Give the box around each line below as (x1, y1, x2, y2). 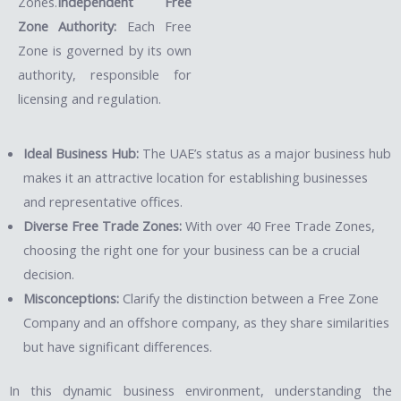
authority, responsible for (18, 64, 192, 83)
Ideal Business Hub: (23, 143, 140, 162)
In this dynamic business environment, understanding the (9, 380, 392, 399)
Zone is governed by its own (18, 40, 192, 59)
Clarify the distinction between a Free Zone (119, 288, 380, 307)
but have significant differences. (23, 337, 213, 355)
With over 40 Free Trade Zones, (182, 216, 376, 235)
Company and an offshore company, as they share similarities (23, 312, 390, 331)
